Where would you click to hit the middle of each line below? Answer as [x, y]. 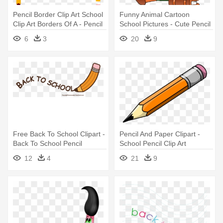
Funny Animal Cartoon [155, 15]
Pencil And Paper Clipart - [160, 134]
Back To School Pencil [48, 144]
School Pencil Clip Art [153, 144]
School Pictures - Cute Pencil [165, 24]
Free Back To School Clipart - [59, 134]
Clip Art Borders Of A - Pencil [58, 24]
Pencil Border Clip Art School [58, 15]
